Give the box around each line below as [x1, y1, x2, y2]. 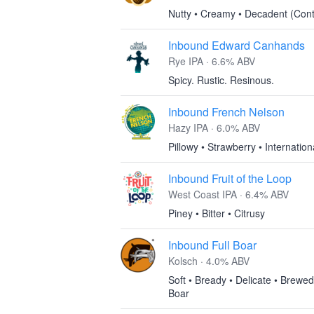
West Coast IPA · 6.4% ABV [168, 187, 289, 201]
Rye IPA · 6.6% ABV [168, 54, 255, 68]
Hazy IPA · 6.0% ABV [168, 121, 260, 135]
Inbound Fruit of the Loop [168, 170, 292, 186]
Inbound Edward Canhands [168, 37, 305, 53]
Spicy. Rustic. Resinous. [168, 73, 274, 87]
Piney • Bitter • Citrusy [168, 206, 265, 220]
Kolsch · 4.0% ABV [168, 254, 250, 268]
